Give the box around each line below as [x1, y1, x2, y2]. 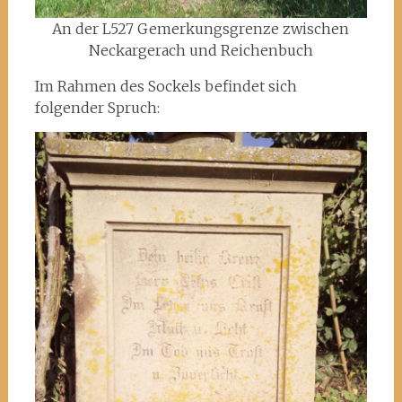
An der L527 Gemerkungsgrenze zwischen [52, 20, 350, 38]
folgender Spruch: [34, 99, 160, 117]
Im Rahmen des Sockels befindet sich [34, 77, 297, 95]
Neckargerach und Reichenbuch [88, 41, 313, 59]
